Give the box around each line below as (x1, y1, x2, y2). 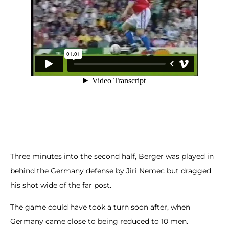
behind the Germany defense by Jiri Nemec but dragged (10, 166, 211, 176)
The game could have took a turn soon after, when (10, 202, 190, 212)
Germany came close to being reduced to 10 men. (10, 216, 190, 226)
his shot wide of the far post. (10, 180, 111, 190)
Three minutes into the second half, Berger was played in (10, 152, 214, 162)
